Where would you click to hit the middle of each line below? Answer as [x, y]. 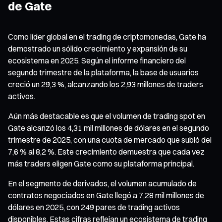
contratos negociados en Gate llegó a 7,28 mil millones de [106, 195]
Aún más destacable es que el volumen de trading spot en [107, 116]
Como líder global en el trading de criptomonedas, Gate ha [107, 36]
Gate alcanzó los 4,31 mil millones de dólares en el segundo [109, 128]
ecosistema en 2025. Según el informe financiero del [97, 60]
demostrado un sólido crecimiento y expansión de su [98, 48]
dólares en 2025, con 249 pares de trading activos [94, 207]
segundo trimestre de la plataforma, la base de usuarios [103, 72]
